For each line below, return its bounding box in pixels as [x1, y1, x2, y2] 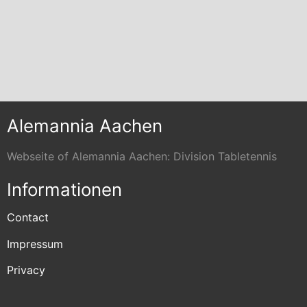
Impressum [7, 236, 63, 251]
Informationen [7, 179, 122, 201]
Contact [7, 210, 49, 225]
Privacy [7, 263, 45, 278]
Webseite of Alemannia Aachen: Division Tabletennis [7, 149, 277, 164]
